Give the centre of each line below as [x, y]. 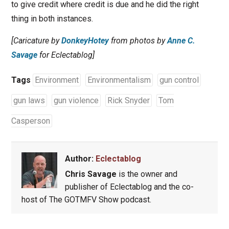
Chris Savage [90, 174]
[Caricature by [36, 41]
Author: [80, 159]
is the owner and [147, 174]
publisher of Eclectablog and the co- [129, 187]
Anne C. [181, 41]
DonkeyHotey [85, 41]
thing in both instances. [52, 19]
